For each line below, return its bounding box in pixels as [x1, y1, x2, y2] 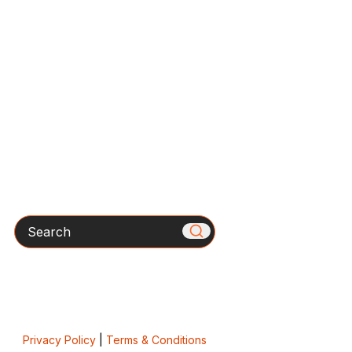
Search [13, 215, 57, 232]
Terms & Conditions [105, 332, 207, 346]
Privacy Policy [22, 332, 96, 346]
